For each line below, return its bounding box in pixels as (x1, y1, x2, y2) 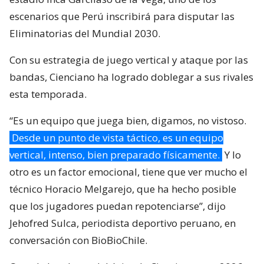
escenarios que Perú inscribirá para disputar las (9, 9, 235, 23)
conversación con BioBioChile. (9, 233, 147, 247)
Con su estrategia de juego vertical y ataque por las (9, 52, 248, 67)
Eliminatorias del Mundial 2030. (9, 26, 160, 40)
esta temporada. (9, 87, 87, 101)
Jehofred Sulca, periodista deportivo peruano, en (9, 216, 236, 230)
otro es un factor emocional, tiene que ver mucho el (9, 164, 247, 179)
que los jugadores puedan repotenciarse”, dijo (9, 199, 226, 213)
